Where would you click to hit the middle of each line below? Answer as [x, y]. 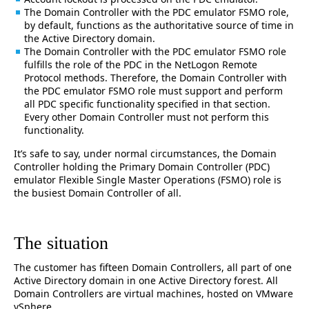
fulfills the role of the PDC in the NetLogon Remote [141, 64]
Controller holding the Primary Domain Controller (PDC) [142, 166]
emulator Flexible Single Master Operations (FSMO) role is [148, 179]
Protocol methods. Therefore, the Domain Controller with [156, 77]
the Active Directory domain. [90, 38]
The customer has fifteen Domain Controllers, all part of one [153, 267]
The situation [61, 243]
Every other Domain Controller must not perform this [147, 117]
